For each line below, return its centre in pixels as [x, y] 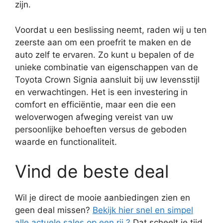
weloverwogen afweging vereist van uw [94, 117]
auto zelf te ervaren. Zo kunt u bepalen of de [105, 55]
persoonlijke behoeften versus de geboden [101, 129]
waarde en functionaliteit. [66, 142]
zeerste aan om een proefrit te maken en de [103, 42]
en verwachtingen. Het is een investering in [101, 92]
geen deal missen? [54, 210]
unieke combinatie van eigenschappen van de [107, 67]
